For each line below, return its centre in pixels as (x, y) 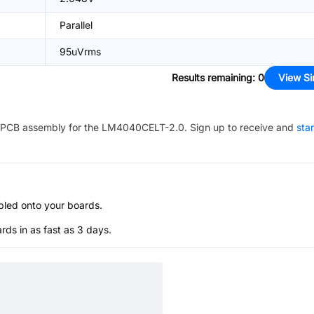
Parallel (76, 25)
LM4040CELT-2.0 (143, 127)
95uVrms (80, 52)
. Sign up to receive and (239, 127)
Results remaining (212, 77)
